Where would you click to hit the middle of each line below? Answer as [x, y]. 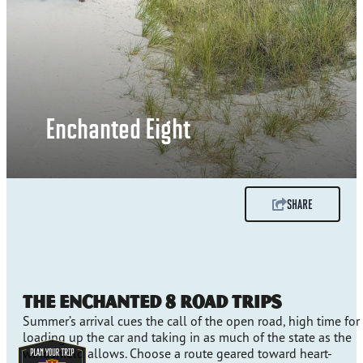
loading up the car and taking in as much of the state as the [187, 337]
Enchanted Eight [118, 128]
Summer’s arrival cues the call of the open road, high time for [191, 321]
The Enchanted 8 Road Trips [152, 301]
